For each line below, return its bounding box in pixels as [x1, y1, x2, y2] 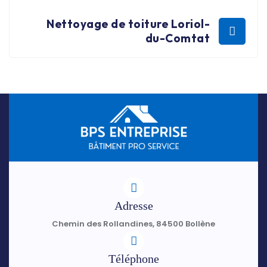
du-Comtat [145, 31, 210, 46]
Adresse [114, 199, 153, 213]
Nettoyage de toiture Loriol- [46, 17, 210, 32]
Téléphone [108, 252, 159, 266]
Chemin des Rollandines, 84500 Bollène [52, 218, 215, 230]
